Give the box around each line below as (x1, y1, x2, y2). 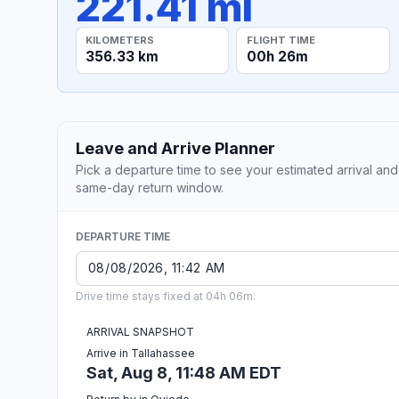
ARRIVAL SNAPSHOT (86, 324, 194, 338)
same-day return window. (76, 179, 224, 195)
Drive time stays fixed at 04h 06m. (76, 289, 256, 303)
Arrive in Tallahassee (86, 346, 195, 360)
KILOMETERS (85, 33, 155, 46)
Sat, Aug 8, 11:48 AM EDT (86, 362, 281, 382)
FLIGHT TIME (246, 33, 315, 46)
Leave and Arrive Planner (76, 138, 275, 158)
